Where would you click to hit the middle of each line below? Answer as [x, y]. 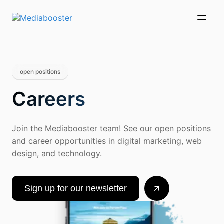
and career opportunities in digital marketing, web [107, 141]
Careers [49, 99]
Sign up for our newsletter [76, 188]
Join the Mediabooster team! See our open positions [111, 128]
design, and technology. [57, 153]
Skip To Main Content [51, 13]
